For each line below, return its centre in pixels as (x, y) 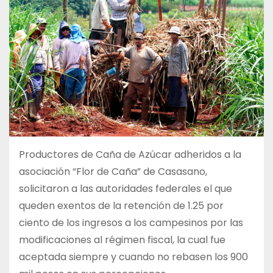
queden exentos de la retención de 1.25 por (121, 205)
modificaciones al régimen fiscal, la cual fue (122, 239)
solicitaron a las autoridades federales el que (126, 188)
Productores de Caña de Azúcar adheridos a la (130, 154)
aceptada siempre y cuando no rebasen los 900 (133, 257)
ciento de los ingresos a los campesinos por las (131, 222)
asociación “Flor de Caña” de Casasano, (113, 171)
